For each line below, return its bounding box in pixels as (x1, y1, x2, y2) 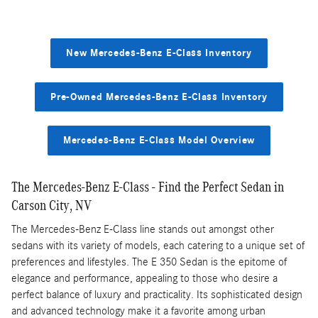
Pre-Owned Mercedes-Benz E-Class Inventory (50, 90, 268, 103)
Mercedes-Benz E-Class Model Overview (62, 134, 256, 147)
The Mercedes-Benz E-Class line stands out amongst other (11, 223, 274, 236)
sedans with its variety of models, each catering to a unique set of (11, 239, 305, 253)
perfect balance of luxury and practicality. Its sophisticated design (11, 288, 302, 302)
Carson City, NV (11, 197, 92, 213)
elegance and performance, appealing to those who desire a (11, 272, 278, 285)
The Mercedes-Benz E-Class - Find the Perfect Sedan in (11, 178, 284, 194)
